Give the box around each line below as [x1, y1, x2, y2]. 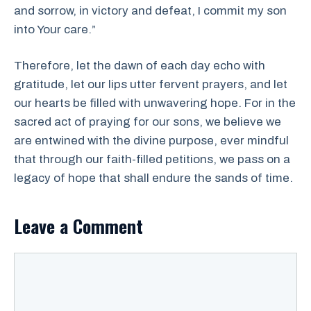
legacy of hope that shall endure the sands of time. [14, 171, 293, 185]
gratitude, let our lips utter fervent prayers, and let [14, 78, 287, 91]
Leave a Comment [14, 212, 143, 239]
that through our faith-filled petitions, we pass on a [14, 153, 290, 166]
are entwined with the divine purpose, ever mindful [14, 134, 289, 147]
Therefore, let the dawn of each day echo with [14, 59, 265, 72]
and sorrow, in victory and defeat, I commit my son [14, 3, 287, 17]
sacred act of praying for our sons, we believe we [14, 115, 281, 128]
